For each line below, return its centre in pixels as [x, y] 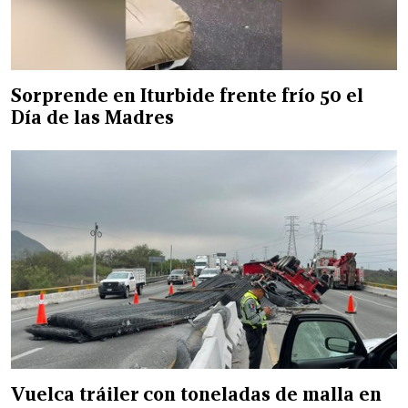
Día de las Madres [92, 117]
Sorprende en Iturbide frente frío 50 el [187, 95]
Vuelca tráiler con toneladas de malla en [196, 394]
